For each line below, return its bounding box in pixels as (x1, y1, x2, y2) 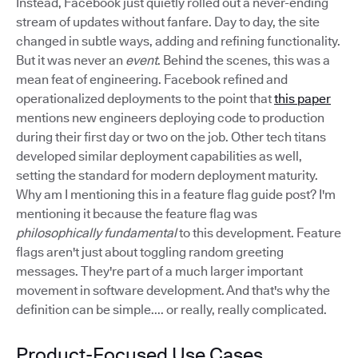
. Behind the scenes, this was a (157, 53, 330, 68)
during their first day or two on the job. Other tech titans (16, 129, 326, 145)
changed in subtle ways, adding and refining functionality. (16, 34, 340, 49)
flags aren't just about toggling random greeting (16, 245, 284, 260)
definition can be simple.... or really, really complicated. (16, 302, 327, 317)
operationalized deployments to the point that (16, 91, 274, 106)
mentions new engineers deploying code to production (16, 110, 324, 125)
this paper (274, 91, 331, 106)
